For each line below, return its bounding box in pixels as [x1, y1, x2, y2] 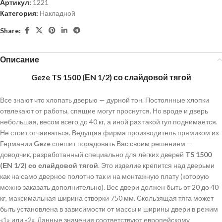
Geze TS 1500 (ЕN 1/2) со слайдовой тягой [31, 72, 191, 82]
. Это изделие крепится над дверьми [98, 161, 215, 169]
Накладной [40, 9, 75, 17]
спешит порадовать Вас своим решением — [52, 139, 193, 148]
